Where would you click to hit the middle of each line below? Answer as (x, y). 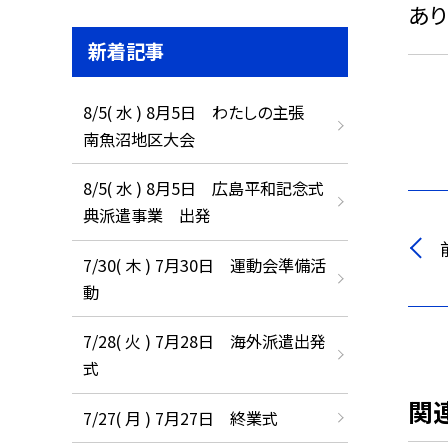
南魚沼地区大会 (138, 138)
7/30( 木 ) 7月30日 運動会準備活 (204, 264)
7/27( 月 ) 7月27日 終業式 (180, 417)
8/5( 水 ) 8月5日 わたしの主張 (201, 111)
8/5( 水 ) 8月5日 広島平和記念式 (203, 188)
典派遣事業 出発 (146, 215)
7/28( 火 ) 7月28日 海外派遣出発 (204, 341)
